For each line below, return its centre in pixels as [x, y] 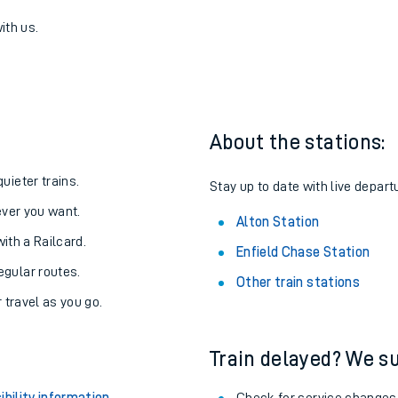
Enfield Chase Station [303, 340]
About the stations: [298, 230]
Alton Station [278, 310]
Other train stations [298, 370]
